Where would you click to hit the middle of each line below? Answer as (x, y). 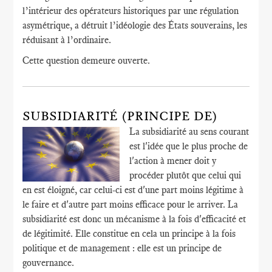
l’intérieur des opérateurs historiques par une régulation (131, 11)
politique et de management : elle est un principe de (122, 248)
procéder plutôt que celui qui (185, 175)
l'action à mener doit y (173, 161)
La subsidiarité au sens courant (189, 131)
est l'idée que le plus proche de (189, 146)
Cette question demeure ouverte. (87, 60)
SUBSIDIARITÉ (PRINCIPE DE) (120, 116)
